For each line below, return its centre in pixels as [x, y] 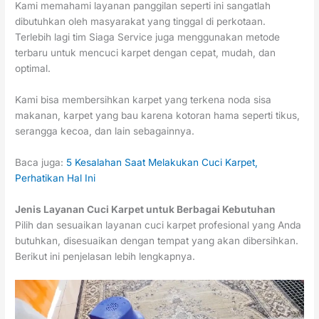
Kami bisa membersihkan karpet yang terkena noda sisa [143, 100]
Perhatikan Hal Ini [56, 178]
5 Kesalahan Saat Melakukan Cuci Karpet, [162, 162]
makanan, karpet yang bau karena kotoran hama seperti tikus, [158, 116]
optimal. [33, 69]
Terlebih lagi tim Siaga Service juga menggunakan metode [148, 37]
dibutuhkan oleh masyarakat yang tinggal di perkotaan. [141, 22]
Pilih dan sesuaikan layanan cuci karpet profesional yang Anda [158, 225]
